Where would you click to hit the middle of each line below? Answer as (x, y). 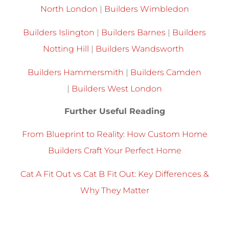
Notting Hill (66, 49)
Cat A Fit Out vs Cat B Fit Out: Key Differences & (114, 174)
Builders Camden (166, 73)
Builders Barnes (133, 32)
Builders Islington (59, 32)
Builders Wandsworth (140, 49)
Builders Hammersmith (76, 73)
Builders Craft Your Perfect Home (114, 150)
